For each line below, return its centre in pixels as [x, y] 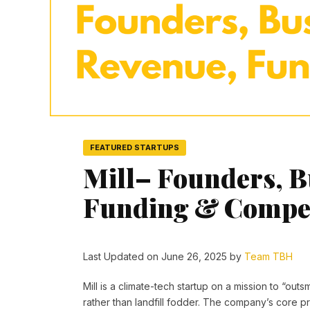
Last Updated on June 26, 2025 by [164, 257]
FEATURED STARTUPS [135, 148]
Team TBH [268, 257]
